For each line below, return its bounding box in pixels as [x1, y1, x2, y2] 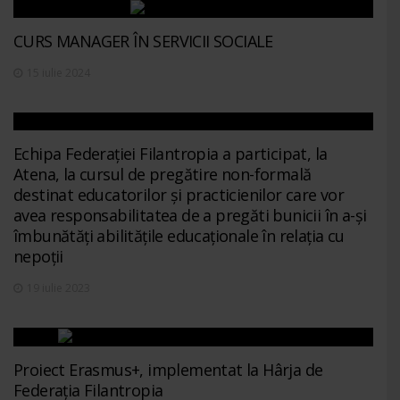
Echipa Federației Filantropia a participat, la [13, 143, 328, 165]
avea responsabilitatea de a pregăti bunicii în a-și [13, 204, 367, 227]
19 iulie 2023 [27, 280, 90, 296]
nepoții [13, 246, 63, 268]
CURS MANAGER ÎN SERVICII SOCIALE [13, 30, 273, 53]
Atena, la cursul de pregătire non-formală [13, 163, 312, 186]
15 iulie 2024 [27, 65, 90, 81]
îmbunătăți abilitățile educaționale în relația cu [13, 225, 345, 247]
